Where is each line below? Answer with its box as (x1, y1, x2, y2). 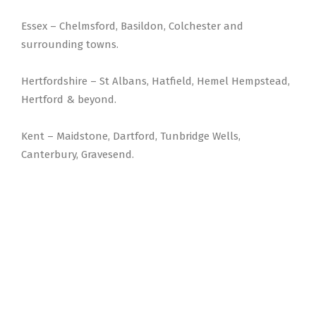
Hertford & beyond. (21, 93, 116, 106)
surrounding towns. (21, 38, 119, 51)
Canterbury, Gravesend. (21, 148, 134, 161)
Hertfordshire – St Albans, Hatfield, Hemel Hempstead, (21, 75, 290, 87)
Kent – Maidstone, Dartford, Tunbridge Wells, (21, 130, 241, 142)
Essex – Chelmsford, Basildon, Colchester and (21, 20, 243, 32)
